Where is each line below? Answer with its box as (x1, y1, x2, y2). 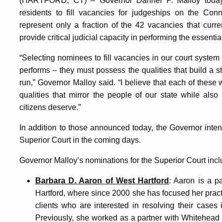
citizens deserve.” (19, 103, 81, 111)
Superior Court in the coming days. (19, 136, 141, 144)
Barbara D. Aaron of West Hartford (35, 176, 169, 185)
